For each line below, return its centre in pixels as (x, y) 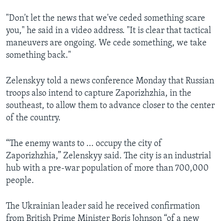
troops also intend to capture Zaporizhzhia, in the (99, 94)
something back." (38, 56)
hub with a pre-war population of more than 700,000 (107, 169)
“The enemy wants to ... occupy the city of (84, 144)
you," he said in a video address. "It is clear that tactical (109, 31)
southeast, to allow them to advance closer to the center (110, 106)
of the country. (33, 118)
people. (20, 181)
